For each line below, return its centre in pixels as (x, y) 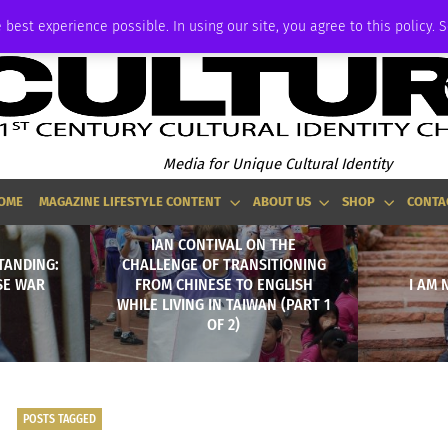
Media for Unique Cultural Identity (277, 163)
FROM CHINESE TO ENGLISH (223, 284)
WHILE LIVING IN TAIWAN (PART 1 (223, 304)
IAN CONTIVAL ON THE (224, 244)
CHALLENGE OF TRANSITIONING (223, 264)
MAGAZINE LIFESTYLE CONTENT (130, 201)
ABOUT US (281, 201)
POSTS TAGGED (59, 418)
